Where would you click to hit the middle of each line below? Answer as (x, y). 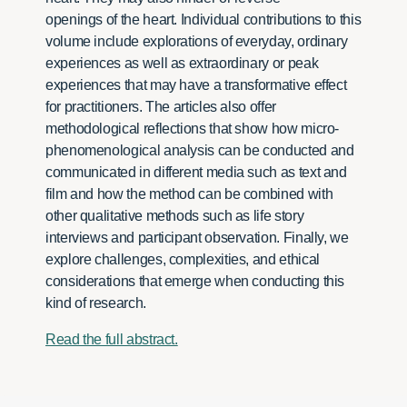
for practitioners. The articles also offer (161, 107)
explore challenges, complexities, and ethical (183, 260)
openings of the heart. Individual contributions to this (203, 20)
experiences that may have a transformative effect (196, 85)
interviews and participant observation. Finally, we (197, 238)
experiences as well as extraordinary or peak (182, 64)
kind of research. (96, 303)
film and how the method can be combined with (189, 194)
